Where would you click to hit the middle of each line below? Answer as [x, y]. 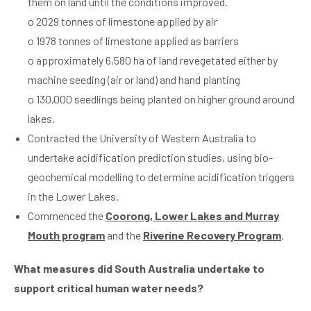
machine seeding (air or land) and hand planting [134, 80]
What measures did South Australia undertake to [139, 269]
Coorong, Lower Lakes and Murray [192, 216]
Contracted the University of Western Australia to [142, 138]
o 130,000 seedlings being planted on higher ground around [161, 99]
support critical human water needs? [109, 288]
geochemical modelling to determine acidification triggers [161, 177]
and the [124, 235]
